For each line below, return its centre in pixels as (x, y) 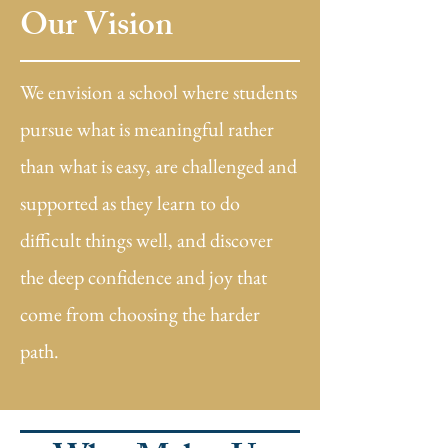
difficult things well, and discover (146, 240)
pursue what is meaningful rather (147, 129)
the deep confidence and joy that (143, 277)
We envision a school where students (158, 92)
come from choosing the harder (140, 314)
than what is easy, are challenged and (158, 166)
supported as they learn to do (130, 203)
